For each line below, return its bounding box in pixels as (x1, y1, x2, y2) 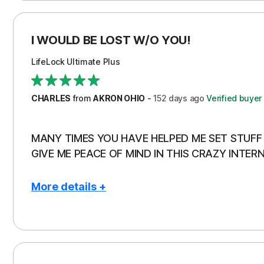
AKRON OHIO (93, 93, 146, 103)
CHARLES (31, 93, 71, 103)
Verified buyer (204, 93, 262, 103)
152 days (153, 93, 187, 103)
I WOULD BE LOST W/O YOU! (31, 33, 191, 47)
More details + (31, 180, 106, 193)
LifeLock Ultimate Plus (31, 57, 120, 67)
